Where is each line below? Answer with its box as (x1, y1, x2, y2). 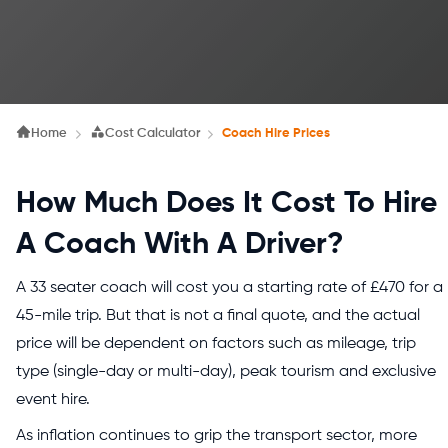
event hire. (16, 392, 94, 408)
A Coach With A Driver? (16, 230, 344, 260)
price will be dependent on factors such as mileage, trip (16, 336, 416, 352)
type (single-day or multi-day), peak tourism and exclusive (16, 364, 436, 380)
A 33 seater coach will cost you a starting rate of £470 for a (16, 280, 443, 296)
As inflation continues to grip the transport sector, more (16, 428, 417, 444)
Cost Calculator (104, 127, 200, 140)
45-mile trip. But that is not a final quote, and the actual (16, 308, 420, 324)
